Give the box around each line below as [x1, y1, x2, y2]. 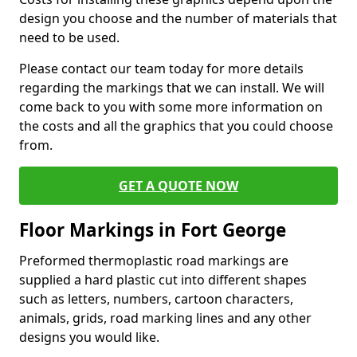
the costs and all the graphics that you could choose [19, 117, 333, 135]
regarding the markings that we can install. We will [19, 79, 324, 96]
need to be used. [19, 29, 120, 46]
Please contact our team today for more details [19, 60, 304, 77]
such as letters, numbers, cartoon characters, [19, 290, 293, 308]
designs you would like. [19, 328, 159, 346]
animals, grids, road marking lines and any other [19, 309, 312, 327]
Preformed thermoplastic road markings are [19, 252, 288, 269]
